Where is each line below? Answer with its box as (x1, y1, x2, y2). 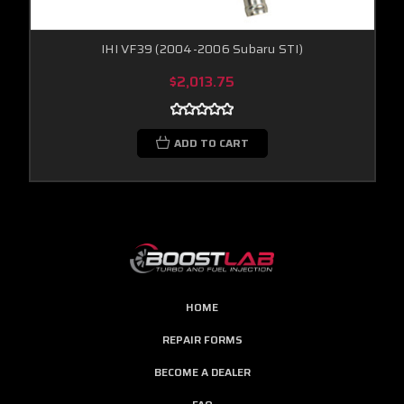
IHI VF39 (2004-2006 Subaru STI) (101, 38, 303, 59)
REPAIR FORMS (161, 330, 243, 348)
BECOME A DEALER (153, 363, 251, 381)
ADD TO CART (173, 133, 249, 151)
